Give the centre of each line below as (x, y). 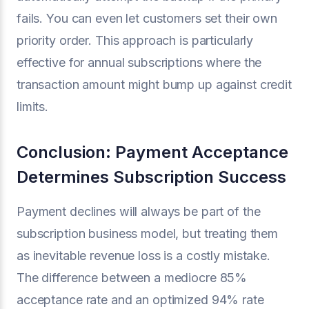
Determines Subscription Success (151, 177)
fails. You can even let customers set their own (147, 18)
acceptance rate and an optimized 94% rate (140, 300)
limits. (33, 107)
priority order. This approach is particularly (135, 40)
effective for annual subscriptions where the (139, 62)
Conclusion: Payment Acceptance (152, 152)
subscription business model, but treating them (148, 233)
